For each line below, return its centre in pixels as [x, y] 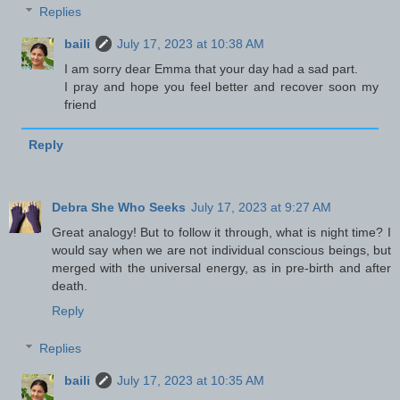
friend [81, 105]
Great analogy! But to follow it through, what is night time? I [221, 233]
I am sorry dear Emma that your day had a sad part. [212, 69]
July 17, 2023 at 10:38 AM [191, 44]
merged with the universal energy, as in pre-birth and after [221, 268]
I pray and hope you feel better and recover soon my [221, 87]
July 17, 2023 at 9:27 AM [261, 208]
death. [70, 286]
